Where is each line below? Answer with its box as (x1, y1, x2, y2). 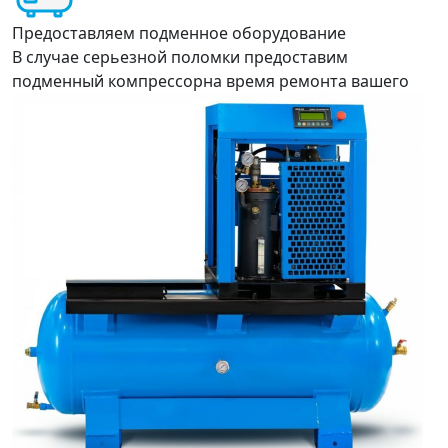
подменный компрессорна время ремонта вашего (12, 70, 409, 92)
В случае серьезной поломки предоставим (12, 46, 348, 68)
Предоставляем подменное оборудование (12, 22, 346, 44)
